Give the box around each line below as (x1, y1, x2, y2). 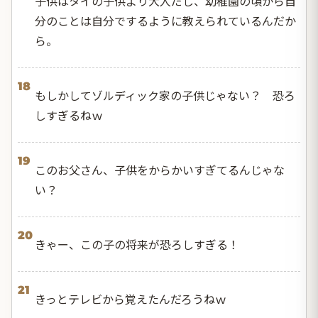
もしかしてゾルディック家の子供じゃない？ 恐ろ (35, 87, 295, 104)
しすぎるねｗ (35, 106, 103, 124)
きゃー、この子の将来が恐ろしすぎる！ (35, 236, 239, 253)
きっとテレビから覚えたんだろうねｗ (35, 290, 226, 308)
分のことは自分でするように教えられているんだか (35, 12, 296, 30)
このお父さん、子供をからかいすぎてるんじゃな (35, 161, 285, 179)
